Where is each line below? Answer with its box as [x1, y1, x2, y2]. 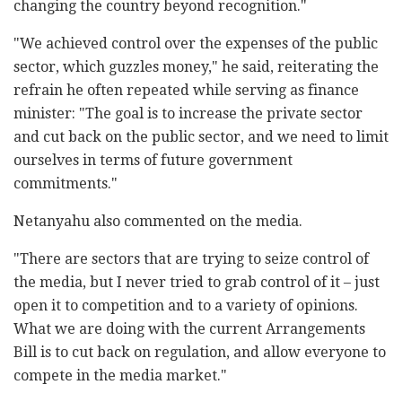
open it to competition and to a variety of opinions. [13, 297, 358, 315]
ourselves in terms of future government [13, 152, 293, 170]
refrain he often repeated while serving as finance [13, 82, 359, 100]
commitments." [13, 175, 118, 193]
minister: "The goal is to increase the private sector [13, 105, 363, 123]
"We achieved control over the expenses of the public [13, 35, 378, 53]
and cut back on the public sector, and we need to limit [13, 128, 389, 146]
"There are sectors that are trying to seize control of [13, 250, 369, 268]
